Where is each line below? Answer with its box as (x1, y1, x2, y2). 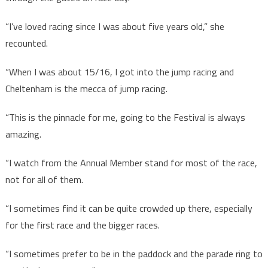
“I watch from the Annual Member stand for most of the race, (5, 156, 257, 170)
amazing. (5, 127, 41, 142)
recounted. (5, 36, 48, 51)
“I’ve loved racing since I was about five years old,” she (5, 19, 224, 34)
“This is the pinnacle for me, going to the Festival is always (5, 110, 245, 125)
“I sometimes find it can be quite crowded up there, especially (5, 201, 252, 216)
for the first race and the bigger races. (5, 218, 160, 233)
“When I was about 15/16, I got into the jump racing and (5, 65, 234, 80)
